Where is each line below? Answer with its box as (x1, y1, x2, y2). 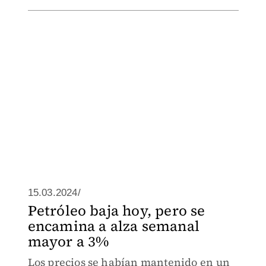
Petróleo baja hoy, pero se (27, 201, 205, 220)
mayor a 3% (27, 232, 109, 251)
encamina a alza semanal (27, 216, 200, 236)
